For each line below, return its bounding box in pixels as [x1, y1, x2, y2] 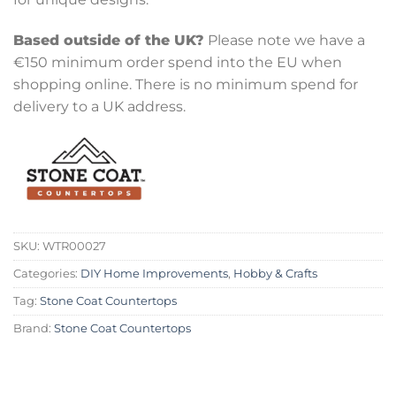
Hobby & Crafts [233, 266, 317, 280]
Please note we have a [204, 31, 365, 49]
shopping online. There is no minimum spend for [13, 75, 358, 93]
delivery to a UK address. [13, 97, 186, 115]
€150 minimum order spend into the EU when [13, 53, 342, 71]
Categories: [13, 266, 80, 280]
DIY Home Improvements [80, 266, 228, 280]
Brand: [13, 321, 54, 335]
